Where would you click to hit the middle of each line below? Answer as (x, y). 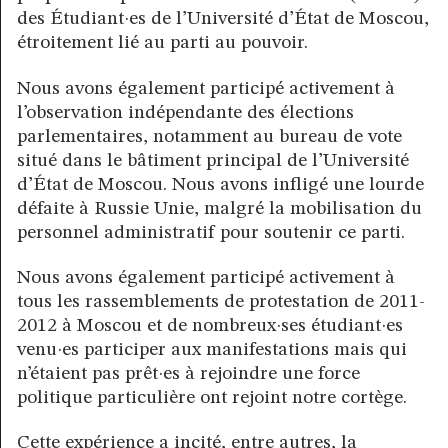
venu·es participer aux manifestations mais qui (212, 349)
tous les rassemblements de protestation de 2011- (221, 301)
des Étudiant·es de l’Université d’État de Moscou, (223, 19)
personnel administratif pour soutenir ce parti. (211, 232)
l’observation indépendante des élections (185, 112)
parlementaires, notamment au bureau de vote (209, 136)
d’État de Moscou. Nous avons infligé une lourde (220, 184)
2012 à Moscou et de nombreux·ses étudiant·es (210, 325)
